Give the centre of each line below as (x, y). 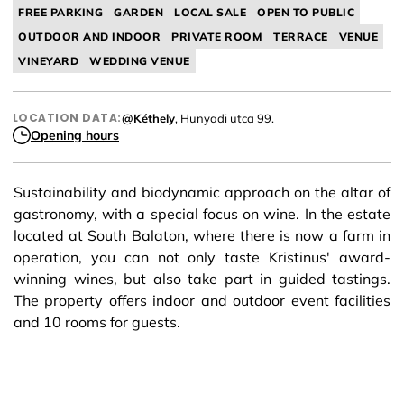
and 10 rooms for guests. (97, 322)
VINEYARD (48, 61)
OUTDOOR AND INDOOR (89, 37)
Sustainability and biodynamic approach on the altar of (202, 192)
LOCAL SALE (210, 12)
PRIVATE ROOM (217, 37)
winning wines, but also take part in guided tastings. (202, 279)
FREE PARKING (60, 12)
